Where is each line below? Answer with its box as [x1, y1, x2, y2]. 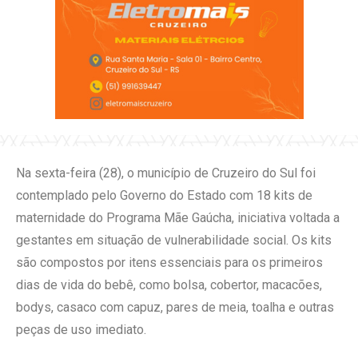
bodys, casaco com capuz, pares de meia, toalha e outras [16, 299, 334, 315]
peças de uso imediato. [16, 321, 146, 337]
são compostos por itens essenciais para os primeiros [16, 254, 323, 270]
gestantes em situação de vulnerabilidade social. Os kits [16, 232, 332, 248]
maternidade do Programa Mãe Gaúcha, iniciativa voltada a [16, 209, 340, 225]
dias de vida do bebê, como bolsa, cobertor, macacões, [16, 276, 322, 292]
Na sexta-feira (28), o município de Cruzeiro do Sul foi [16, 165, 316, 181]
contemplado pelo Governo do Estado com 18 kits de [16, 187, 312, 203]
